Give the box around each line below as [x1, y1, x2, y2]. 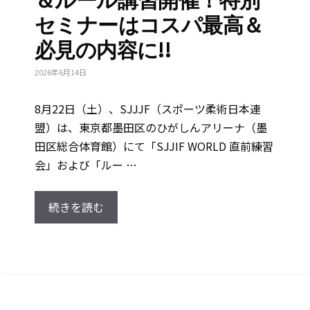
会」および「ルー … [35, 156, 137, 174]
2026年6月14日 [35, 66, 86, 78]
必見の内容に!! [35, 36, 172, 64]
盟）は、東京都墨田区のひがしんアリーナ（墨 [35, 119, 267, 136]
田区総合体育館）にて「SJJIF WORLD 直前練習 [35, 138, 273, 155]
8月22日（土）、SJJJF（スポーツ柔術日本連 [35, 100, 261, 118]
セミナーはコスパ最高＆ [35, 11, 264, 39]
